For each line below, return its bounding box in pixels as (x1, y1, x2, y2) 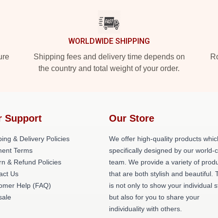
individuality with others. (109, 205, 182, 213)
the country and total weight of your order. (38, 64, 180, 73)
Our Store (109, 113, 154, 124)
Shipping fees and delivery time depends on (33, 53, 185, 61)
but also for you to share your (109, 193, 200, 201)
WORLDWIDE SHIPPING (68, 36, 150, 46)
